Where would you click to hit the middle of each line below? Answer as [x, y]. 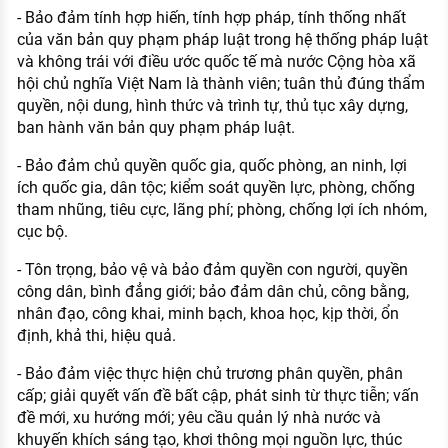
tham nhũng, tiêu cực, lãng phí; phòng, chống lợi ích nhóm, [221, 209]
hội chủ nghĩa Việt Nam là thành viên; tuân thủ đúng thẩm [220, 83]
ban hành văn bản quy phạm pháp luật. [155, 127]
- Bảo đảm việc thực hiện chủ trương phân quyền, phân [209, 373]
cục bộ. [42, 231]
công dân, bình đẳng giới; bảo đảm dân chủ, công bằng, [212, 291]
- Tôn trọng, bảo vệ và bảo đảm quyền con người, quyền [212, 269]
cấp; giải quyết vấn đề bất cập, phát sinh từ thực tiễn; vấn [217, 395]
